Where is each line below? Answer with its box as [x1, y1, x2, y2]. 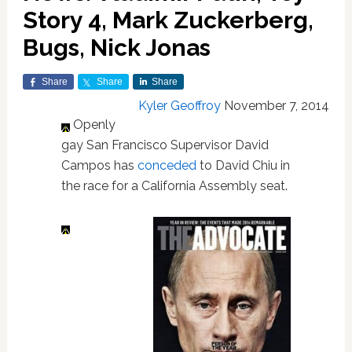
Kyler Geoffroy [138, 98, 222, 113]
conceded [137, 158, 196, 173]
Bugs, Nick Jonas [22, 34, 211, 61]
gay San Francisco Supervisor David [60, 137, 269, 152]
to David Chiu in [196, 158, 290, 173]
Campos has [60, 158, 137, 173]
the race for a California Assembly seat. [60, 178, 288, 193]
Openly [69, 117, 115, 132]
